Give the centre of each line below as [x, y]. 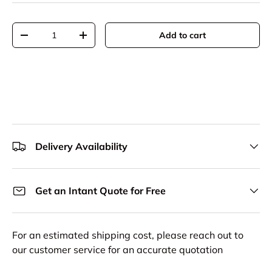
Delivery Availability [81, 147]
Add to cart [183, 36]
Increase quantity [118, 40]
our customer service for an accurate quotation [117, 250]
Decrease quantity [61, 40]
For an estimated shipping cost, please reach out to [128, 235]
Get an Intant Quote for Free [100, 191]
